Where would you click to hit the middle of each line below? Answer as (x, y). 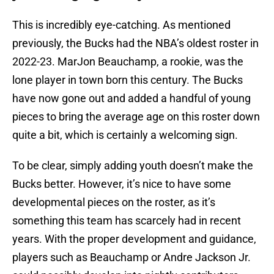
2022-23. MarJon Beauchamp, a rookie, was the (128, 62)
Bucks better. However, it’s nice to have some (122, 184)
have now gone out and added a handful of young (131, 98)
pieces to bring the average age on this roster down (136, 117)
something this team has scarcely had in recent (127, 221)
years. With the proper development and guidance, (134, 239)
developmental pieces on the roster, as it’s (114, 202)
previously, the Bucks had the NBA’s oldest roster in (135, 43)
